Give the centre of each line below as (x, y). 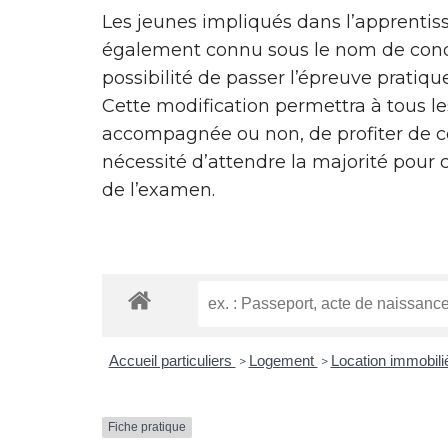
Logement (283, 361)
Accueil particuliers (172, 361)
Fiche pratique (147, 427)
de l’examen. (158, 190)
